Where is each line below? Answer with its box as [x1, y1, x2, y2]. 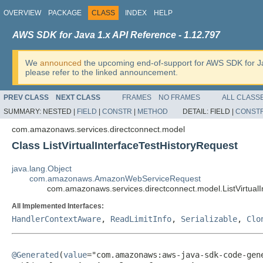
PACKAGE [48, 9, 82, 17]
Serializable [181, 214, 237, 224]
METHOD [137, 107, 168, 116]
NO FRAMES [159, 93, 200, 102]
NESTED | [43, 107, 77, 116]
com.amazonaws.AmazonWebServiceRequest [29, 174, 201, 183]
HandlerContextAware [12, 214, 101, 224]
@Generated [12, 250, 59, 259]
